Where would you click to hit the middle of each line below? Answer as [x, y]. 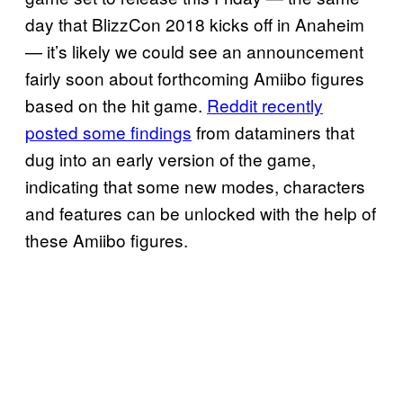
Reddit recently [265, 105]
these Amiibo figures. [107, 240]
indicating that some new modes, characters [195, 186]
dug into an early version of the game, [170, 159]
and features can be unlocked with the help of [201, 213]
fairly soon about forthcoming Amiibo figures [195, 78]
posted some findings [108, 132]
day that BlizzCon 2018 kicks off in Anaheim [195, 24]
